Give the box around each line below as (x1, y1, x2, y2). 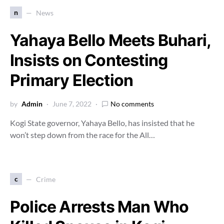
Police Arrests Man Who (10, 197, 189, 216)
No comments (110, 99, 154, 108)
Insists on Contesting (10, 50, 168, 70)
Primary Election (10, 70, 133, 90)
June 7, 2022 (52, 99, 91, 108)
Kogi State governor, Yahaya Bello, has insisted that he (10, 118, 194, 127)
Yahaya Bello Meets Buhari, (10, 30, 211, 50)
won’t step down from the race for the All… (10, 130, 155, 139)
